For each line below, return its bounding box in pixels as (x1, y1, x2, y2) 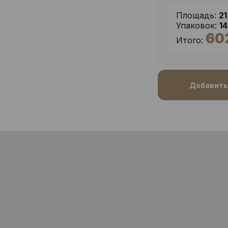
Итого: (176, 35, 204, 45)
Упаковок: (176, 20, 217, 31)
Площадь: (176, 10, 217, 20)
